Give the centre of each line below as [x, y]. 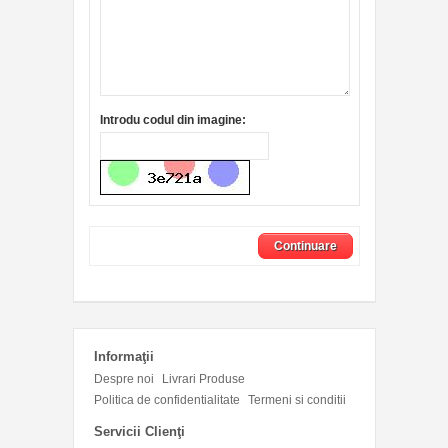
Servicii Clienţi [139, 432]
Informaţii [123, 357]
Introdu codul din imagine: [172, 120]
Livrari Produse [203, 379]
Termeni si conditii [296, 400]
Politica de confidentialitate [166, 400]
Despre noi [123, 379]
